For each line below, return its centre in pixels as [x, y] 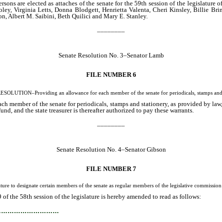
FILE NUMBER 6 [111, 74]
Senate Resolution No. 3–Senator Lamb [111, 55]
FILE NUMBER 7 [111, 168]
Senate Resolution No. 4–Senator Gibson [111, 149]
